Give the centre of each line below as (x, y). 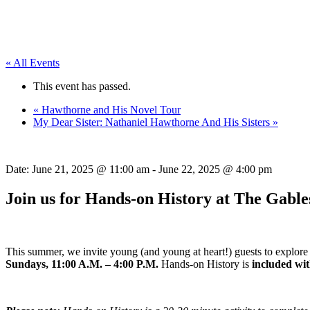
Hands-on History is (205, 264)
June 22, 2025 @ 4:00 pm (215, 169)
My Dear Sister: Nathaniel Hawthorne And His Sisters (153, 122)
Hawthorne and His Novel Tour (110, 109)
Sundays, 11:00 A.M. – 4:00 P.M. (82, 264)
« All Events (33, 62)
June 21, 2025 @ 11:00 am (91, 169)
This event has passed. (82, 86)
